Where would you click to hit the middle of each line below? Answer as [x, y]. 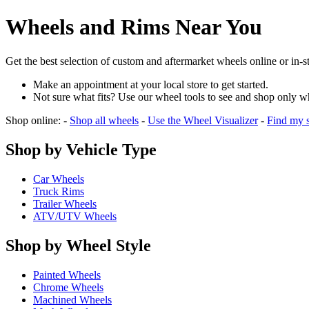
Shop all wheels [104, 120]
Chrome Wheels [68, 287]
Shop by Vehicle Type [81, 149]
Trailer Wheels [65, 203]
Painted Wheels [67, 275]
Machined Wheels [72, 299]
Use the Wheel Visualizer [203, 120]
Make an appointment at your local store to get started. [151, 84]
